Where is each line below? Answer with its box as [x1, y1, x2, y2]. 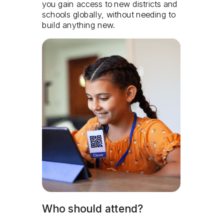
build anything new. [42, 20, 115, 30]
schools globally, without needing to [42, 9, 176, 20]
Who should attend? [42, 202, 143, 215]
